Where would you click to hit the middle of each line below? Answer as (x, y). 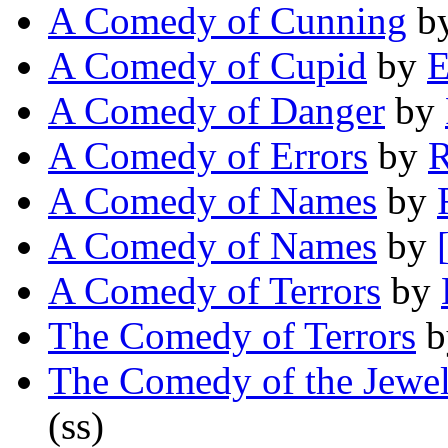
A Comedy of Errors (208, 156)
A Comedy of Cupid (207, 66)
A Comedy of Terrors (214, 291)
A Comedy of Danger (216, 111)
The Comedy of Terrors (232, 336)
